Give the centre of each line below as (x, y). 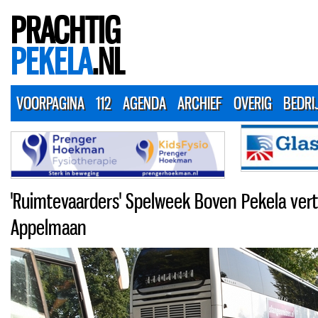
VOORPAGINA (50, 103)
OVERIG (253, 103)
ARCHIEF (200, 103)
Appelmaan (49, 227)
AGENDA (144, 103)
